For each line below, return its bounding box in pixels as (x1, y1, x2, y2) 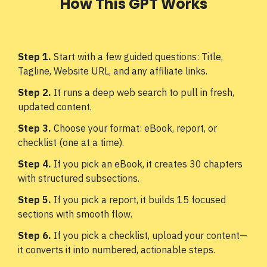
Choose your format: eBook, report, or (51, 122, 217, 134)
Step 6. (18, 229, 51, 241)
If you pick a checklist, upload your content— (51, 229, 247, 241)
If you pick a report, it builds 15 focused (54, 194, 226, 206)
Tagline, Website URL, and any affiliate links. (18, 65, 207, 77)
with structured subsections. (18, 172, 139, 184)
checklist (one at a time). (18, 136, 124, 148)
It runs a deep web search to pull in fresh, (54, 86, 234, 98)
